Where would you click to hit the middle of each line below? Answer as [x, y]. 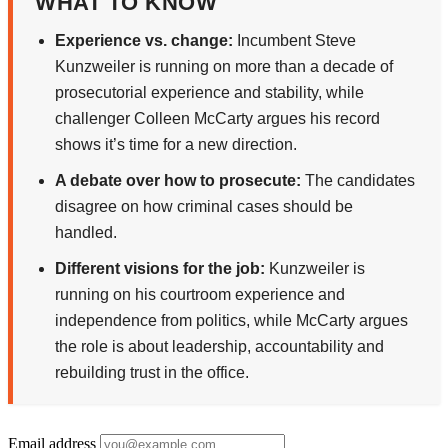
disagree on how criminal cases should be [204, 206]
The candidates [358, 180]
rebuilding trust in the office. [152, 372]
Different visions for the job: [160, 268]
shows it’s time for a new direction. [176, 144]
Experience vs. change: [144, 40]
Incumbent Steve [294, 40]
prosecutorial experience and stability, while [209, 92]
